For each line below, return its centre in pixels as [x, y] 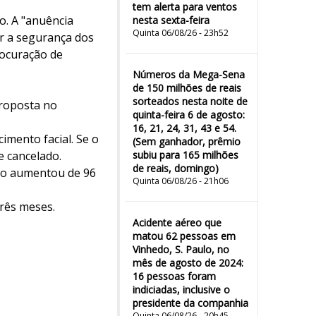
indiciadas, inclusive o [181, 290]
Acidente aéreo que [177, 223]
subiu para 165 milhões [186, 155]
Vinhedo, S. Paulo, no [181, 249]
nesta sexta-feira [171, 20]
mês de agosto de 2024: [188, 263]
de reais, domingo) [176, 168]
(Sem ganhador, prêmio [187, 141]
